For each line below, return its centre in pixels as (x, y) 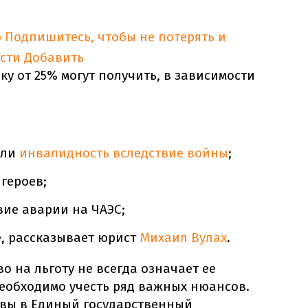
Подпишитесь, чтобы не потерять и (115, 37)
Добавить (54, 58)
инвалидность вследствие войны (124, 153)
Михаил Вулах (184, 238)
